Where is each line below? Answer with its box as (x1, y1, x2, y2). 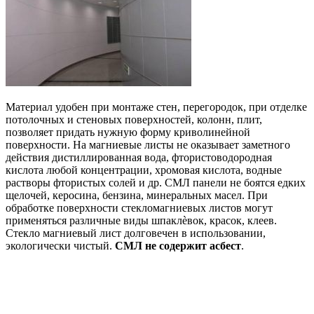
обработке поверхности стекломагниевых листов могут (6, 201, 273, 214)
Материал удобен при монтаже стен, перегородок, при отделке (6, 100, 307, 113)
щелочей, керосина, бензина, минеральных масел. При (6, 189, 268, 201)
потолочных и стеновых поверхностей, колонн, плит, (6, 113, 262, 125)
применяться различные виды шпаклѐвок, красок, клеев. (6, 214, 277, 226)
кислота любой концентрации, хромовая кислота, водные (6, 163, 282, 176)
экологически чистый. (6, 239, 115, 252)
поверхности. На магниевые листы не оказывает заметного (6, 138, 290, 151)
